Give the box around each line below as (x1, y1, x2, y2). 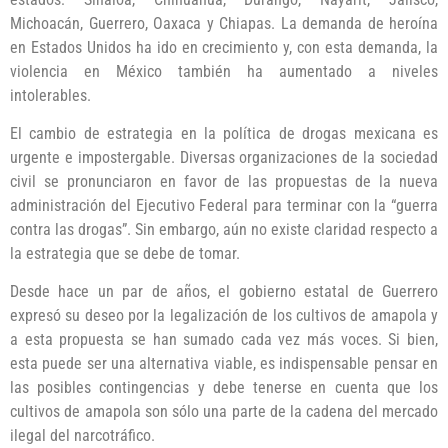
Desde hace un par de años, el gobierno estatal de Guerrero (10, 282, 438, 302)
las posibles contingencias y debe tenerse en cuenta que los (10, 378, 438, 398)
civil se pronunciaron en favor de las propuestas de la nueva (10, 172, 438, 191)
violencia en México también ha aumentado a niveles (10, 61, 438, 81)
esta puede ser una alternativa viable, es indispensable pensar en (10, 354, 438, 374)
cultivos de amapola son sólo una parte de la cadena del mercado (10, 402, 438, 422)
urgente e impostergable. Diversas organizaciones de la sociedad (10, 148, 438, 167)
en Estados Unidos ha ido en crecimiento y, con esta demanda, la (10, 37, 438, 57)
